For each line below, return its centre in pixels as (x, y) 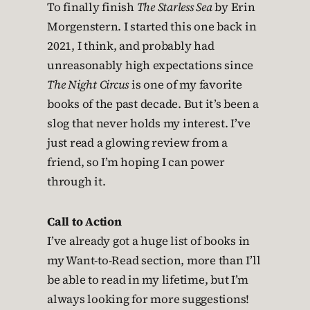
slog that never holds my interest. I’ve (149, 124)
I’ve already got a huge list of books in (148, 241)
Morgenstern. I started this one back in (152, 27)
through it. (76, 182)
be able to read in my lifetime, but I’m (148, 280)
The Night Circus (88, 85)
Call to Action (84, 222)
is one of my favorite (185, 85)
